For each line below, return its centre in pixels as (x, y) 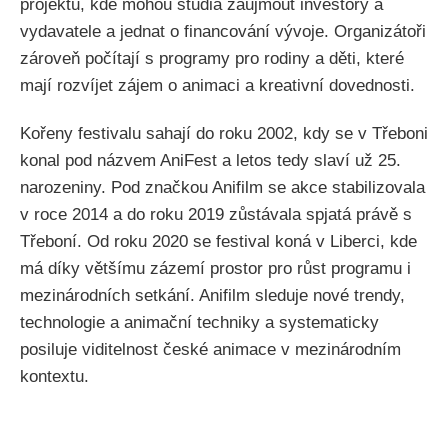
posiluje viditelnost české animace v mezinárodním (210, 350)
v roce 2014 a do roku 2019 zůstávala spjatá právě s (216, 215)
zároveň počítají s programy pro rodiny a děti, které (212, 59)
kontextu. (54, 377)
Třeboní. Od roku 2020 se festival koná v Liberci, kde (218, 242)
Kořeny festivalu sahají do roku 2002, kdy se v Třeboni (224, 134)
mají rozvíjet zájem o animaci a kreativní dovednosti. (217, 86)
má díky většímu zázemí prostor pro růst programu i (215, 269)
